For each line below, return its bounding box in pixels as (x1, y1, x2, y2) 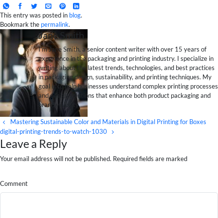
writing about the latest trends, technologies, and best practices (38, 63, 215, 72)
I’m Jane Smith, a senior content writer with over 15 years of (38, 45, 206, 53)
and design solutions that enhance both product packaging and (38, 91, 211, 99)
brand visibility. (38, 100, 80, 109)
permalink (41, 20, 69, 28)
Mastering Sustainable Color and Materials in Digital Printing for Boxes (10, 117, 206, 126)
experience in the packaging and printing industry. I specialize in (38, 54, 214, 62)
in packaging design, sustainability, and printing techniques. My (38, 73, 212, 81)
